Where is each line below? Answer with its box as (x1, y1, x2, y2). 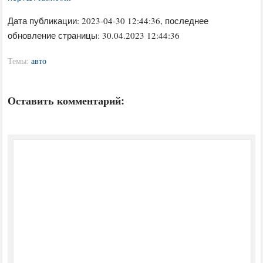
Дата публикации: (8, 14, 82, 26)
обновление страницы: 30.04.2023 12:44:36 (8, 29, 180, 41)
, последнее (160, 14, 209, 26)
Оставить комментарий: (8, 92, 125, 108)
